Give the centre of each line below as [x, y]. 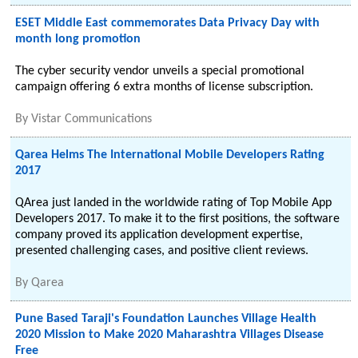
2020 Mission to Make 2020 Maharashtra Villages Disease [170, 335]
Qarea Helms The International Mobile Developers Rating [170, 155]
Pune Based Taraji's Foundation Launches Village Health [166, 319]
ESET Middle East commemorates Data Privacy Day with [168, 23]
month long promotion [78, 39]
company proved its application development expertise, [159, 235]
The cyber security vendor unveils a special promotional [160, 71]
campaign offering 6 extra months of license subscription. [165, 87]
